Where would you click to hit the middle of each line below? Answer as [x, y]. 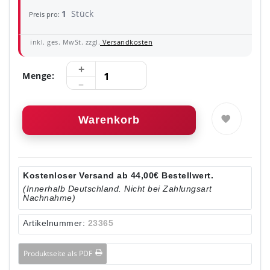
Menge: [38, 75]
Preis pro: [46, 14]
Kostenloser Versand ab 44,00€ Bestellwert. [118, 176]
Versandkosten [126, 42]
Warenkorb [109, 120]
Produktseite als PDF [58, 254]
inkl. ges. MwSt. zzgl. [65, 42]
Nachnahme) [49, 198]
